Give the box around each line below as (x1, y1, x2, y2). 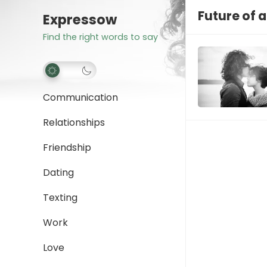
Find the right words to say (43, 31, 158, 43)
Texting (43, 191, 77, 204)
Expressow (43, 10, 117, 29)
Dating (43, 166, 74, 179)
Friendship (43, 141, 91, 154)
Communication (43, 91, 118, 104)
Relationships (43, 116, 105, 129)
